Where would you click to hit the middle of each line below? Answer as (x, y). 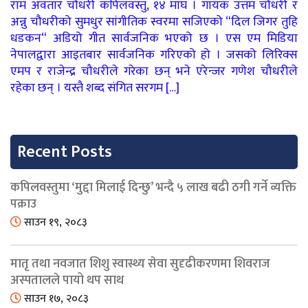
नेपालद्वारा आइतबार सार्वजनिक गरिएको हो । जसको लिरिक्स (154, 55)
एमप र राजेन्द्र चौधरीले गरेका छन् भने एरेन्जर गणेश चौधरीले (154, 72)
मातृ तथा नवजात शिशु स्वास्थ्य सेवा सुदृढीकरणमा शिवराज (140, 264)
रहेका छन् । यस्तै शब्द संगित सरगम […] (95, 88)
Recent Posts (65, 152)
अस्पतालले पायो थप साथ (67, 281)
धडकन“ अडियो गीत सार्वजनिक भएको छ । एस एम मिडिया (154, 39)
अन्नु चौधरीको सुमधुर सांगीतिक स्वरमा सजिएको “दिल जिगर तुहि (154, 22)
